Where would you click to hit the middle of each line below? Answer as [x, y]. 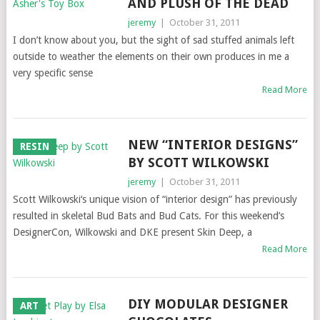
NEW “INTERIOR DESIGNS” [212, 145]
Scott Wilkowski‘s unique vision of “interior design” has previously [155, 199]
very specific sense [52, 73]
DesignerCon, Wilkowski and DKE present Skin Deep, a [132, 232]
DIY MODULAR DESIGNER [207, 304]
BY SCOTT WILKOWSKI [198, 162]
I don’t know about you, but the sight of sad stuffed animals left [153, 40]
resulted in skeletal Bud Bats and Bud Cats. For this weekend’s [148, 216]
